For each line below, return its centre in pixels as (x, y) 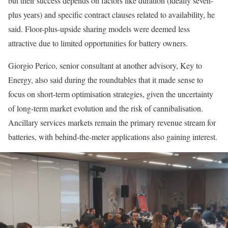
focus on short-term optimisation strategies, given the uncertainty (111, 94)
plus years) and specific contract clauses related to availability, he (111, 15)
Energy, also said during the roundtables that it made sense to (106, 80)
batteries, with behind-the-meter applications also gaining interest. (114, 137)
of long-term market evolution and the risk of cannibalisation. (106, 108)
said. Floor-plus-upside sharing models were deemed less (99, 29)
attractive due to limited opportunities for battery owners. (98, 43)
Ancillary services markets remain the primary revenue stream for (112, 123)
